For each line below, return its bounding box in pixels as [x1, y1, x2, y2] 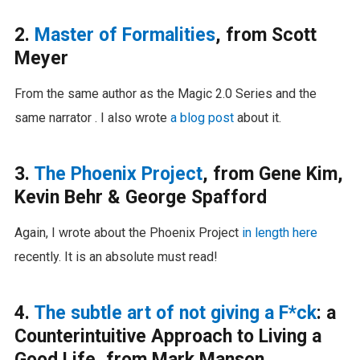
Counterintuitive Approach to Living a [14, 325, 321, 347]
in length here [241, 224, 317, 240]
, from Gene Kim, [202, 162, 343, 185]
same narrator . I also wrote [14, 109, 170, 125]
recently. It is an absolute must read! [14, 248, 218, 264]
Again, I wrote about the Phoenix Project [14, 224, 242, 240]
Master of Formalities [34, 23, 215, 46]
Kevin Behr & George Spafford [14, 186, 267, 208]
